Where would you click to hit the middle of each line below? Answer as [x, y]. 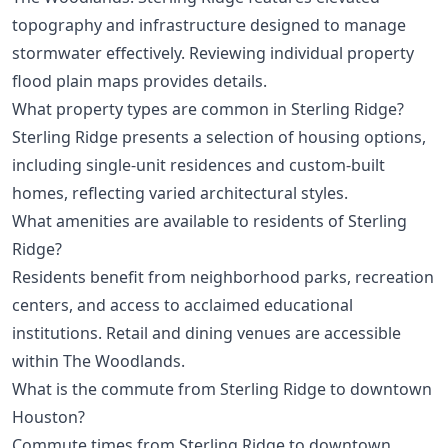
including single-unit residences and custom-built [198, 164]
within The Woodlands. [98, 360]
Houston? [48, 416]
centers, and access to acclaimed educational [182, 304]
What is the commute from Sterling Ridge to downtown [222, 388]
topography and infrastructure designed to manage [209, 24]
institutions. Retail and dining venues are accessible [206, 332]
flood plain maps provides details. [139, 80]
